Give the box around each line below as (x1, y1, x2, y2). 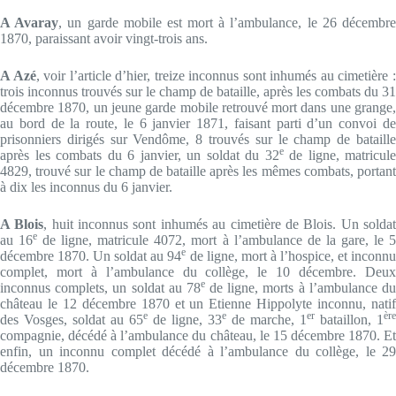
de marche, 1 (226, 312, 307, 327)
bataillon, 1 (315, 312, 384, 327)
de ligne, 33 (148, 312, 222, 327)
